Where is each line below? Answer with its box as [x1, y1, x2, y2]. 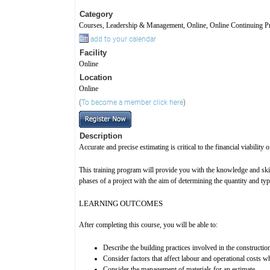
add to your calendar [89, 35, 156, 44]
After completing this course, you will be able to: [79, 221, 218, 230]
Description [80, 131, 122, 141]
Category [80, 10, 113, 19]
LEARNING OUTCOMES [79, 199, 163, 209]
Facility [80, 48, 107, 58]
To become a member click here [81, 98, 183, 107]
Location [80, 73, 112, 83]
